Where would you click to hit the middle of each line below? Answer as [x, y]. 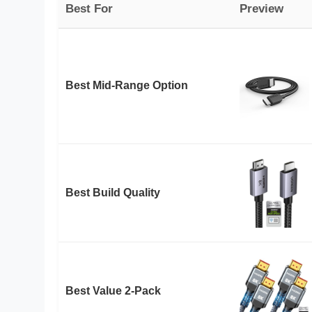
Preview [262, 8]
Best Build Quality [113, 192]
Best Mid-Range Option [127, 85]
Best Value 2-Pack [113, 290]
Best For [89, 8]
